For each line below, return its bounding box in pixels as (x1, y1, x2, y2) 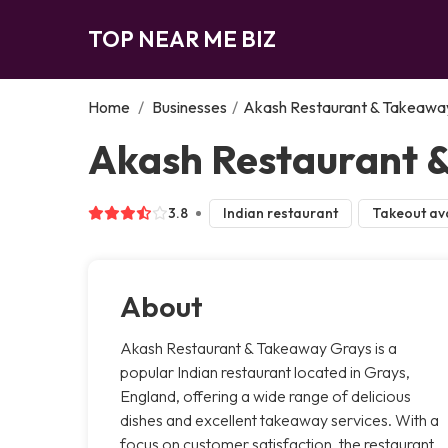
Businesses (152, 96, 227, 117)
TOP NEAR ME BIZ (88, 24, 276, 53)
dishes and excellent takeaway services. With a (120, 409, 439, 430)
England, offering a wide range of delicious (120, 385, 411, 406)
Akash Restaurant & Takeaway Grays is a (120, 337, 397, 358)
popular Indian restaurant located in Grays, (120, 361, 410, 382)
